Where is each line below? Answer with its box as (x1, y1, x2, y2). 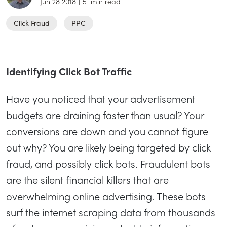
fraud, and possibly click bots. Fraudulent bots (6, 156, 210, 171)
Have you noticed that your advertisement (6, 91, 195, 106)
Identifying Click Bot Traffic (6, 63, 132, 79)
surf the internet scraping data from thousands (6, 204, 215, 219)
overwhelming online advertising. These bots (6, 188, 206, 203)
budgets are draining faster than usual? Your (6, 107, 204, 122)
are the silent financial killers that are (6, 172, 169, 187)
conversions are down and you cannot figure (6, 123, 208, 138)
